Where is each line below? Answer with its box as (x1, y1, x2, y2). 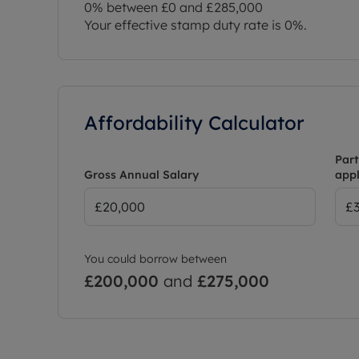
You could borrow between (84, 251, 227, 266)
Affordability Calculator (84, 110, 305, 135)
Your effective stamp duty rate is (84, 16, 284, 33)
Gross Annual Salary (84, 167, 199, 182)
